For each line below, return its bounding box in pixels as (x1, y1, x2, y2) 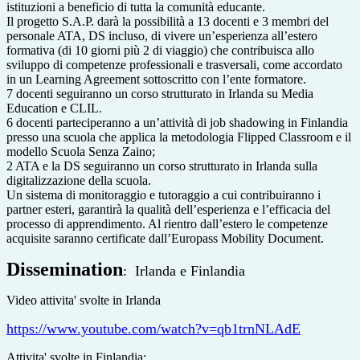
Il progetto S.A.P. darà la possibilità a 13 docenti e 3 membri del (6, 14, 329, 28)
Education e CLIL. (6, 100, 102, 115)
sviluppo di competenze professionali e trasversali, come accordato (6, 57, 342, 72)
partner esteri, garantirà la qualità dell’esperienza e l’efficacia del (6, 202, 330, 216)
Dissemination (6, 258, 123, 280)
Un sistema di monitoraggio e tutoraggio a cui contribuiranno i (6, 187, 321, 202)
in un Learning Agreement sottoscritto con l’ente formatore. (6, 72, 306, 86)
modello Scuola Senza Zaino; (6, 144, 155, 158)
